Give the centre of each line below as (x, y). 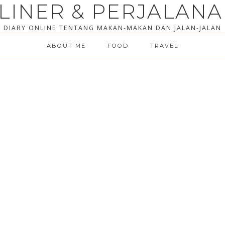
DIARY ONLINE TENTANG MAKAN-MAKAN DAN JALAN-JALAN (113, 28)
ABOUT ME (66, 46)
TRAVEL (164, 46)
